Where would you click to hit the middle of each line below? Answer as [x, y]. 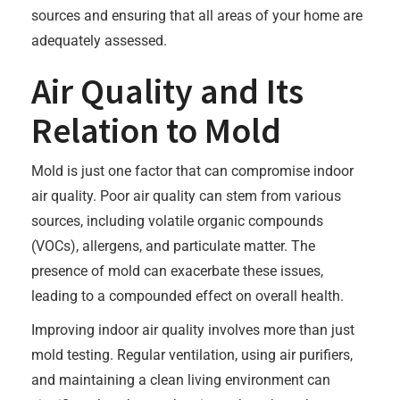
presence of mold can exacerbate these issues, [177, 271]
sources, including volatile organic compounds [177, 221]
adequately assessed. [99, 41]
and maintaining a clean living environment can [181, 380]
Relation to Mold [156, 130]
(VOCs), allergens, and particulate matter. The [173, 246]
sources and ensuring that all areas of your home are [197, 16]
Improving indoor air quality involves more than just [193, 330]
